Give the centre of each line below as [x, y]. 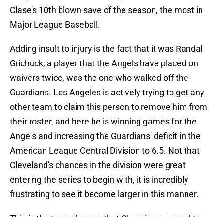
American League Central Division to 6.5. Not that [105, 151]
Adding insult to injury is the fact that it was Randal [106, 49]
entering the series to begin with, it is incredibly [99, 180]
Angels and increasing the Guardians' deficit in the [105, 136]
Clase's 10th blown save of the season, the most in [106, 10]
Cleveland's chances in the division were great [98, 165]
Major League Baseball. [55, 25]
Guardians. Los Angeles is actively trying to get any [107, 93]
